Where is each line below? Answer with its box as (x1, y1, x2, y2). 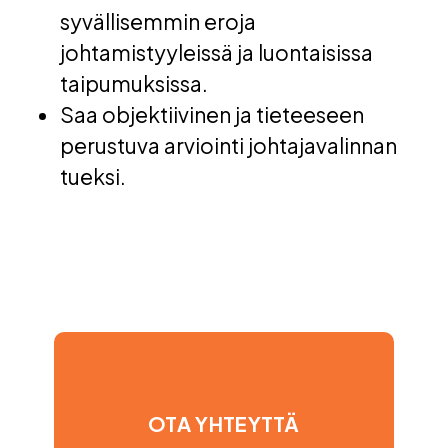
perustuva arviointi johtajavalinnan (60, 132, 397, 160)
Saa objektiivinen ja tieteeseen (60, 101, 364, 129)
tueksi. (60, 163, 130, 191)
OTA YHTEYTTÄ (148, 411, 300, 437)
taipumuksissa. (60, 70, 212, 98)
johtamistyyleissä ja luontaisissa (60, 39, 373, 67)
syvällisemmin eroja (60, 8, 256, 36)
